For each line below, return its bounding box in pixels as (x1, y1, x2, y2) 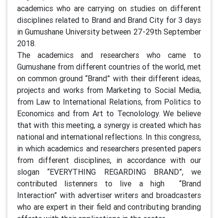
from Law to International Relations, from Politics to (17, 96, 201, 107)
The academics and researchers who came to (17, 50, 201, 60)
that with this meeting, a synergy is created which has (17, 120, 201, 130)
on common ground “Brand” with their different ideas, (17, 73, 201, 83)
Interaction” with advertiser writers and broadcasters (17, 190, 201, 200)
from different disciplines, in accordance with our (17, 155, 201, 165)
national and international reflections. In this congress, (17, 131, 201, 142)
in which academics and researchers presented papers (17, 143, 201, 153)
